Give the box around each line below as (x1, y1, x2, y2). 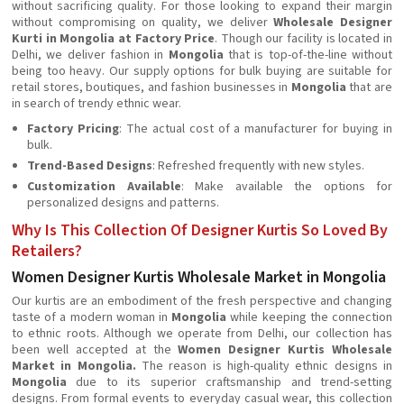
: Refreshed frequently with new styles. (152, 157, 364, 175)
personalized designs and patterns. (27, 194, 219, 212)
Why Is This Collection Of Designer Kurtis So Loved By (12, 219, 388, 242)
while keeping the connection (226, 308, 393, 326)
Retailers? (12, 240, 82, 262)
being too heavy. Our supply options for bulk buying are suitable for (12, 62, 392, 80)
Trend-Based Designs (27, 157, 152, 175)
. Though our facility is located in (215, 30, 393, 48)
